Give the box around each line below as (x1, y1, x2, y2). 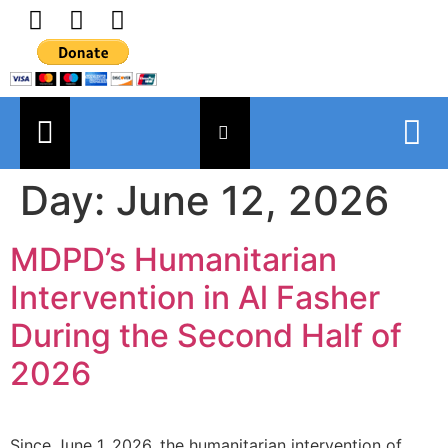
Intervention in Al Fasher (10, 278, 380, 317)
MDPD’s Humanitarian (10, 240, 337, 279)
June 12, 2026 (116, 176, 389, 225)
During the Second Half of (10, 316, 402, 355)
